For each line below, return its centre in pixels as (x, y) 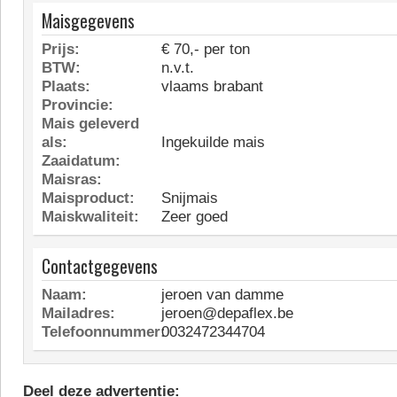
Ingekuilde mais (211, 142)
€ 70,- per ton (203, 49)
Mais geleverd (90, 124)
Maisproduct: (88, 198)
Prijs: (61, 49)
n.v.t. (175, 68)
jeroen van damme (220, 295)
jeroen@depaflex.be (225, 313)
